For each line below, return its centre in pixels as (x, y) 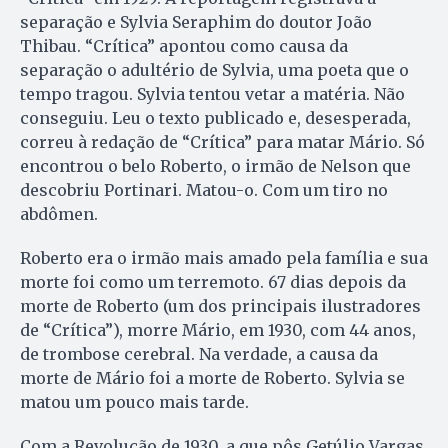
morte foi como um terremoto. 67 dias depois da (213, 281)
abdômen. (59, 213)
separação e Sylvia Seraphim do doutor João (196, 21)
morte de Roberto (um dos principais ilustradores (220, 305)
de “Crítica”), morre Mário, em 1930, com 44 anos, (218, 329)
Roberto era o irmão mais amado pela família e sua (224, 257)
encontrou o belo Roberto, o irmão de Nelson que (215, 165)
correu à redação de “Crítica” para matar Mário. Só (222, 141)
